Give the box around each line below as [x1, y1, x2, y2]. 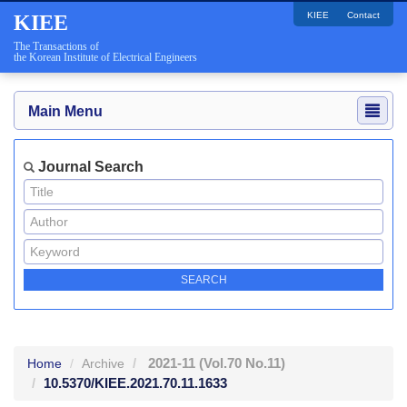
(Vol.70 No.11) [199, 355, 285, 371]
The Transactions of [14, 40, 99, 53]
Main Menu [28, 104, 103, 119]
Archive [82, 356, 124, 371]
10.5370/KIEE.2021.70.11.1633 [44, 375, 227, 391]
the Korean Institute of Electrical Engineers [14, 51, 197, 64]
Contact [347, 10, 380, 20]
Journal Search [35, 159, 144, 174]
